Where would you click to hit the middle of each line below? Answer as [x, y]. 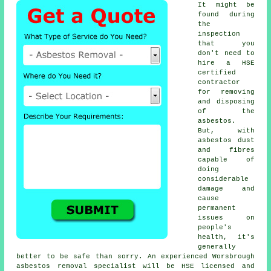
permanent [217, 208]
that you [226, 44]
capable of [226, 160]
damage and [226, 189]
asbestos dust [226, 141]
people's [215, 228]
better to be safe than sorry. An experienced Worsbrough [135, 257]
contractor [219, 83]
